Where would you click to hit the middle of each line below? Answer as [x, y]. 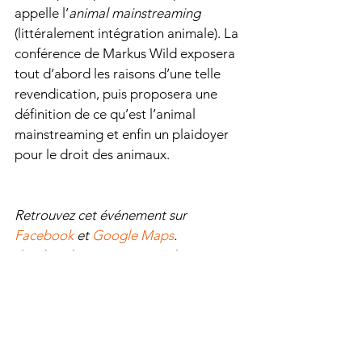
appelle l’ [42, 13]
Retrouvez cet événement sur [102, 215]
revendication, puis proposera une [118, 94]
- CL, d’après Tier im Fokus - [161, 316]
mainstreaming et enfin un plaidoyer [123, 135]
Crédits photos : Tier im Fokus [103, 256]
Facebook [44, 236]
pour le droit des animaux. [95, 155]
